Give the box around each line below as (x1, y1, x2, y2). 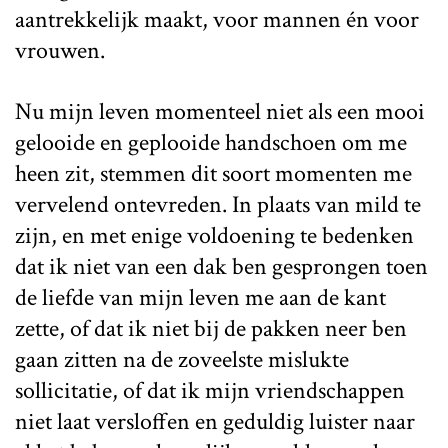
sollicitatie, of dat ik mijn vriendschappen (15, 374, 405, 406)
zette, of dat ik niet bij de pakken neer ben (15, 312, 407, 344)
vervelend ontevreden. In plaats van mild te (15, 188, 421, 220)
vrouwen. (15, 34, 105, 66)
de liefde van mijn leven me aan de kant (15, 281, 386, 313)
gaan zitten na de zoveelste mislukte (15, 343, 349, 375)
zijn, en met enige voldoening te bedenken (15, 219, 414, 251)
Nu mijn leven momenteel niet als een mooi (15, 95, 425, 127)
